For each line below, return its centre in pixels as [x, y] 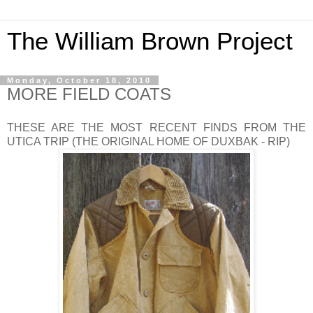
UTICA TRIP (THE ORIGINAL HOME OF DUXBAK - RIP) [150, 141]
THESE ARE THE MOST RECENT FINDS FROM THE [156, 127]
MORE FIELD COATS [89, 94]
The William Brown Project [150, 41]
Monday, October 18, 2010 [79, 80]
